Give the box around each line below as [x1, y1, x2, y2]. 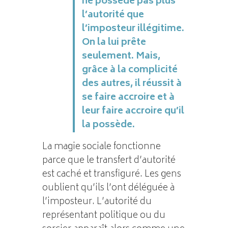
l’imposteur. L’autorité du [42, 193, 152, 210]
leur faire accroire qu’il [81, 103, 184, 120]
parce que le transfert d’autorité [42, 152, 176, 169]
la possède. [81, 117, 135, 133]
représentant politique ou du [42, 207, 165, 224]
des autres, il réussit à [81, 75, 182, 92]
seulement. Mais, [81, 48, 160, 65]
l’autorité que [81, 7, 144, 23]
